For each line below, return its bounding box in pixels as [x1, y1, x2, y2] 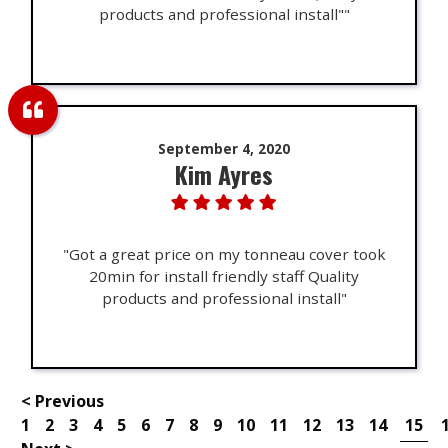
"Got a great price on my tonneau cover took [62, 244, 386, 265]
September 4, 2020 [158, 139, 290, 159]
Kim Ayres [175, 156, 273, 193]
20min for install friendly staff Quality [89, 266, 359, 287]
